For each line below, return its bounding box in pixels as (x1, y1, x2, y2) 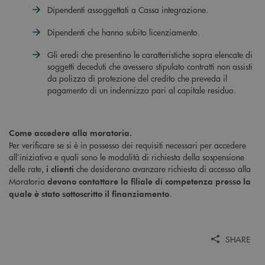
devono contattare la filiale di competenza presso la (47, 176, 251, 188)
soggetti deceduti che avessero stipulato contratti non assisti (47, 60, 253, 73)
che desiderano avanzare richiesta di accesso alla (74, 163, 251, 175)
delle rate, (9, 163, 44, 175)
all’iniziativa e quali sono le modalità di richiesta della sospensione (9, 151, 244, 163)
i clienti (44, 163, 74, 175)
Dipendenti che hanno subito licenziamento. (47, 26, 200, 38)
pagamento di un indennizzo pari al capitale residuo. (47, 84, 236, 96)
